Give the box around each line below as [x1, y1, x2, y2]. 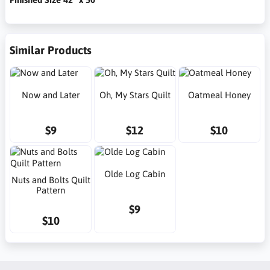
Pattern [36, 185, 66, 195]
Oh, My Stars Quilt [99, 89, 171, 100]
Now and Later [22, 89, 80, 100]
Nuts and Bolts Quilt [11, 175, 90, 185]
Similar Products [10, 43, 92, 57]
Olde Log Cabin [104, 168, 166, 179]
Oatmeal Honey [187, 89, 251, 100]
